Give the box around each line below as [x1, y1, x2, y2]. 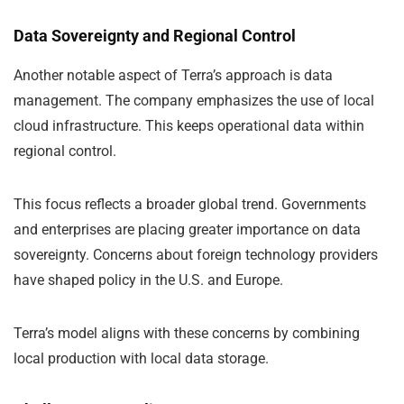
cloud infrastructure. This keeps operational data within [14, 116, 364, 134]
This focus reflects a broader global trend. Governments [14, 195, 366, 213]
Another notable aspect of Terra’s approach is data [14, 66, 333, 84]
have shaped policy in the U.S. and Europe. [14, 271, 283, 289]
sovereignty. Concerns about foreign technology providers [14, 245, 378, 263]
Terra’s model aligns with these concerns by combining [14, 324, 360, 342]
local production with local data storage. [14, 349, 269, 367]
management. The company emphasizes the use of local [14, 91, 374, 109]
